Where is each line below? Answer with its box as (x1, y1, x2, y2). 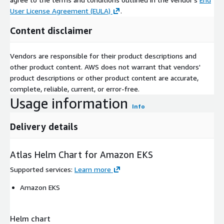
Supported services (10, 165, 71, 174)
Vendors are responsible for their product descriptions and (10, 51, 196, 60)
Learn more (74, 165, 111, 174)
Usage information (10, 95, 128, 112)
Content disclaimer (10, 25, 92, 36)
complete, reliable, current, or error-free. (10, 84, 139, 93)
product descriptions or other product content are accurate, (10, 73, 198, 82)
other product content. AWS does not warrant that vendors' (10, 62, 200, 71)
